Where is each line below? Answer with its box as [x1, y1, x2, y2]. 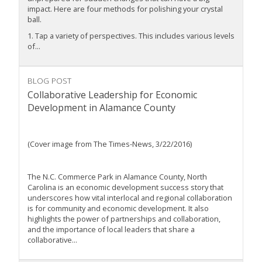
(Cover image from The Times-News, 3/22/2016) [27, 139, 192, 150]
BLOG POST [27, 75, 71, 87]
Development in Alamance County [27, 101, 175, 115]
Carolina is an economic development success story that [27, 182, 223, 193]
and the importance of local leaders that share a [27, 224, 195, 235]
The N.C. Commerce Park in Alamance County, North [27, 171, 207, 182]
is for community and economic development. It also [27, 203, 209, 214]
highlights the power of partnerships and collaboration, [27, 213, 220, 225]
